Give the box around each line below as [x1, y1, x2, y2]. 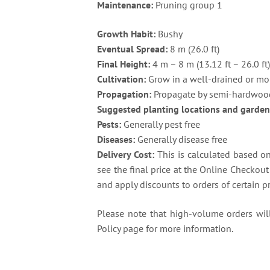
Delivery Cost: [97, 148, 155, 160]
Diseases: [97, 133, 136, 145]
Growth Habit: [97, 27, 156, 40]
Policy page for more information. [97, 222, 234, 234]
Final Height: [97, 57, 151, 70]
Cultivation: [97, 72, 146, 85]
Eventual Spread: [97, 42, 168, 55]
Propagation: [97, 87, 152, 100]
